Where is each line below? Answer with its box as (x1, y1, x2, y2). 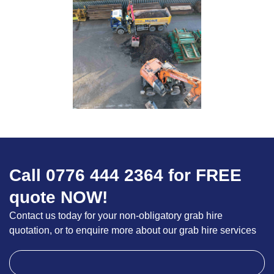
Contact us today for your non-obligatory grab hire (9, 210, 223, 221)
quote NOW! (9, 188, 108, 207)
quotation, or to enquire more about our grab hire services (9, 225, 256, 236)
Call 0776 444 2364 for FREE (9, 166, 242, 185)
